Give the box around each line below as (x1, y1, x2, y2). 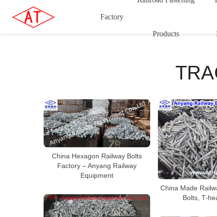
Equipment (80, 171, 113, 179)
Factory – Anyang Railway (57, 161, 137, 170)
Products (152, 30, 179, 38)
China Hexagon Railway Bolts (52, 152, 142, 160)
